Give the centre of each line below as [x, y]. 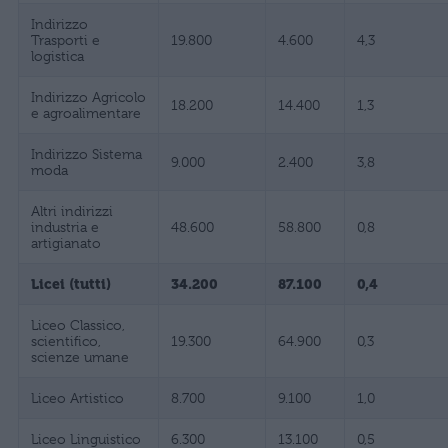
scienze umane [80, 357]
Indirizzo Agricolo [88, 97]
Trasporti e [65, 40]
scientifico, [66, 341]
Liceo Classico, [78, 325]
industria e [65, 227]
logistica [57, 56]
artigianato [66, 243]
